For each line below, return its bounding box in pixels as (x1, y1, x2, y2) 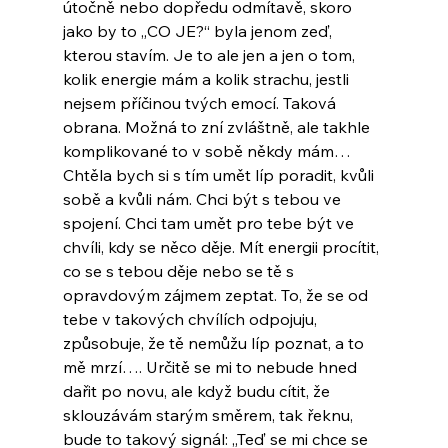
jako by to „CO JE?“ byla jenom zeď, (62, 21, 336, 42)
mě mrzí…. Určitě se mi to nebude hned (62, 357, 361, 378)
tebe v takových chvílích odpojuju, (62, 309, 321, 330)
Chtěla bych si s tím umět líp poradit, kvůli (62, 165, 378, 186)
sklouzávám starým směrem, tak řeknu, (62, 405, 357, 426)
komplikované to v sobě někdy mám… (62, 141, 355, 162)
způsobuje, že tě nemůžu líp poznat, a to (62, 333, 368, 354)
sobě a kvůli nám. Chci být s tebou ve (62, 189, 345, 210)
